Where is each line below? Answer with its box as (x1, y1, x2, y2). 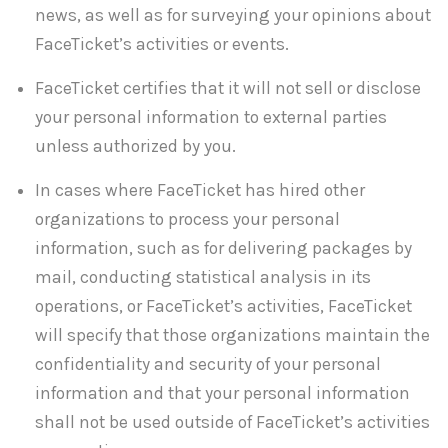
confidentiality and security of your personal (35, 354, 381, 375)
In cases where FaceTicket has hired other (35, 180, 365, 201)
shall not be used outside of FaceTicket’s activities (35, 412, 430, 433)
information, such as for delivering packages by (35, 238, 412, 259)
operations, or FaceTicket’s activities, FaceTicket (35, 296, 412, 317)
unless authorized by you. (35, 136, 236, 157)
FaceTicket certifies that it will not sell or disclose (35, 78, 421, 99)
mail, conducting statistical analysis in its (35, 267, 371, 288)
